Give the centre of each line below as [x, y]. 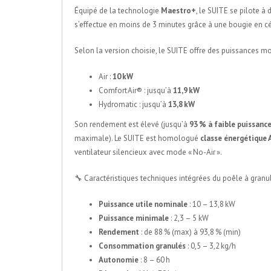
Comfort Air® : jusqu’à [136, 91]
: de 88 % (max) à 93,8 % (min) [190, 232]
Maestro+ [178, 11]
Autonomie [119, 260]
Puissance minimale [134, 218]
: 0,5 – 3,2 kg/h [211, 246]
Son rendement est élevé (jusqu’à [132, 125]
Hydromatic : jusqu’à [133, 105]
